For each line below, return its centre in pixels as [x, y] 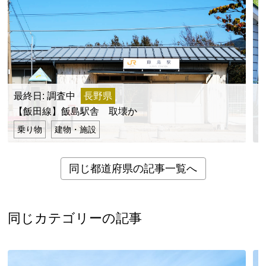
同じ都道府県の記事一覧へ [133, 169]
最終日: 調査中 [45, 96]
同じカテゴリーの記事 [75, 218]
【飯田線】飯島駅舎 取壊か [76, 112]
